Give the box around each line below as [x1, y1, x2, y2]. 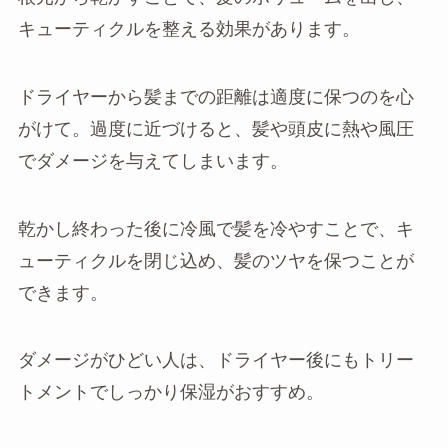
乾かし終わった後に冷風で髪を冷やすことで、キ [17, 218, 414, 239]
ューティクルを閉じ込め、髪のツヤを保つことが [17, 250, 414, 271]
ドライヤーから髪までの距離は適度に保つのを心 [17, 86, 414, 107]
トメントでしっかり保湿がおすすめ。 [17, 382, 324, 403]
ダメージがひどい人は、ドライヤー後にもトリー [17, 350, 414, 371]
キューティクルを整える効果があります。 [17, 18, 360, 39]
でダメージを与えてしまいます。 [17, 150, 288, 171]
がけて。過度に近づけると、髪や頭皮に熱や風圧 [17, 118, 414, 139]
